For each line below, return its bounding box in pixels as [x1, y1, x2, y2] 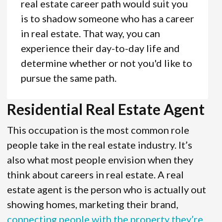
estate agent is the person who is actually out [7, 183, 206, 196]
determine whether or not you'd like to [21, 57, 192, 69]
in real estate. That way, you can [21, 27, 160, 40]
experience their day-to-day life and [21, 42, 180, 55]
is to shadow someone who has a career [21, 12, 194, 25]
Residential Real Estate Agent [7, 100, 205, 118]
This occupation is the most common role [7, 124, 189, 136]
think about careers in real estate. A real [7, 168, 184, 181]
